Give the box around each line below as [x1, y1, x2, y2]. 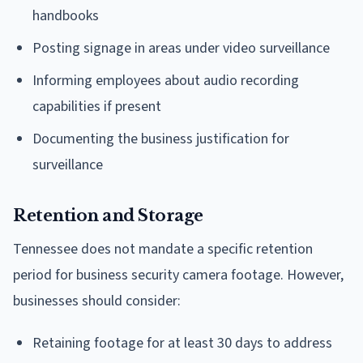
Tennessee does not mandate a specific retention [13, 238, 313, 259]
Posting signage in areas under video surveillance [32, 37, 330, 58]
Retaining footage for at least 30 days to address [32, 332, 332, 353]
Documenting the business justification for [32, 128, 289, 149]
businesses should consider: [13, 290, 181, 311]
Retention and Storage [13, 205, 203, 225]
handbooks [32, 5, 99, 26]
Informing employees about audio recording [32, 70, 299, 91]
